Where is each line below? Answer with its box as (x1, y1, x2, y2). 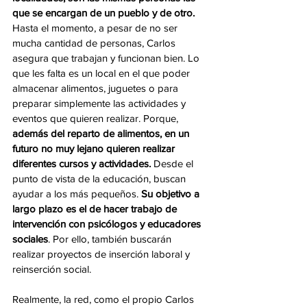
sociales (12, 233, 48, 245)
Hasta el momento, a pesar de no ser (12, 22, 180, 34)
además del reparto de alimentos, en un (12, 127, 192, 139)
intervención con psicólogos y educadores (12, 218, 204, 230)
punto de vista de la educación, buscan (12, 173, 188, 184)
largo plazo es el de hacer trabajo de (12, 203, 180, 214)
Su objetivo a (141, 188, 202, 199)
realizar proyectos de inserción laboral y (12, 248, 193, 260)
